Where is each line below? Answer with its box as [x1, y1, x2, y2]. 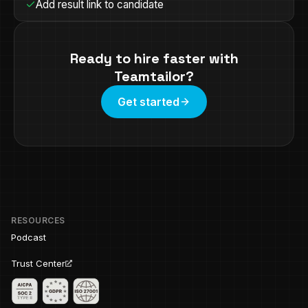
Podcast [11, 231, 46, 243]
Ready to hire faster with [69, 49, 239, 67]
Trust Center [11, 257, 65, 269]
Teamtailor [114, 67, 186, 85]
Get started [118, 95, 179, 109]
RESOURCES [11, 214, 65, 225]
